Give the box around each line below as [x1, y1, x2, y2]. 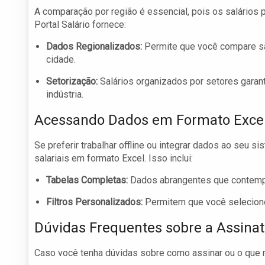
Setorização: [46, 76, 98, 88]
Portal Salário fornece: [34, 19, 126, 31]
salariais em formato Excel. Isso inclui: [34, 153, 193, 164]
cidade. [46, 54, 76, 66]
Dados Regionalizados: [46, 41, 142, 53]
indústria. [46, 89, 83, 101]
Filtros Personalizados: [46, 196, 143, 208]
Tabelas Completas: [46, 174, 128, 186]
